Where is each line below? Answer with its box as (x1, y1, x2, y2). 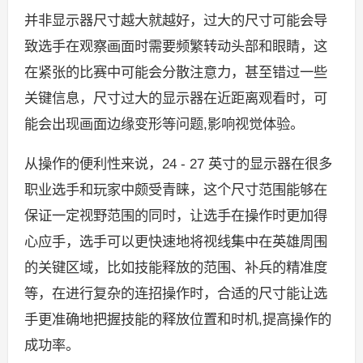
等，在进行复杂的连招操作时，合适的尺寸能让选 (23, 285, 327, 302)
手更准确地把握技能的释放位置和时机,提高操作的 (23, 311, 331, 328)
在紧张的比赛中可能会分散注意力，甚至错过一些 (23, 64, 327, 81)
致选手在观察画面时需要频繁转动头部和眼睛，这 (23, 38, 327, 55)
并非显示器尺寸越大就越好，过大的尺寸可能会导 (23, 12, 327, 29)
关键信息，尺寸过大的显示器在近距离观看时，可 (23, 90, 327, 107)
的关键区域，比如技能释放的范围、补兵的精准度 (23, 259, 327, 276)
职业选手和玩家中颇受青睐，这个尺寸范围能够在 (23, 181, 327, 199)
